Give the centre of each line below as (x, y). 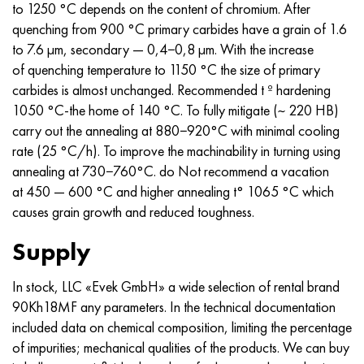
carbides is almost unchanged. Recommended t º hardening (171, 89)
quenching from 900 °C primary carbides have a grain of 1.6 (180, 28)
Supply (52, 252)
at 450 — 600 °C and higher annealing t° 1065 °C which (173, 191)
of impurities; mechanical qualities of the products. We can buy (181, 347)
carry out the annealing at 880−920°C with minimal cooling (176, 130)
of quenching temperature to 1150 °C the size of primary (166, 69)
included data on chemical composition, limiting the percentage (182, 327)
